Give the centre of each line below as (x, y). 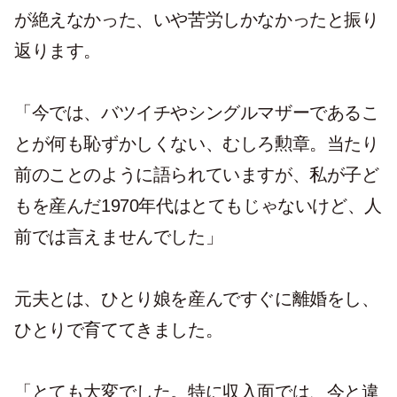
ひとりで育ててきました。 (119, 330)
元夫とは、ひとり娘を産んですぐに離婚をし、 (197, 299)
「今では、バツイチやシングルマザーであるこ (197, 113)
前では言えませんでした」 (119, 237)
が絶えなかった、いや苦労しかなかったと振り (197, 20)
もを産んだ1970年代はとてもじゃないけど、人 (198, 206)
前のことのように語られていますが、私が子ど (197, 175)
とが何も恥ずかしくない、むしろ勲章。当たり (197, 144)
